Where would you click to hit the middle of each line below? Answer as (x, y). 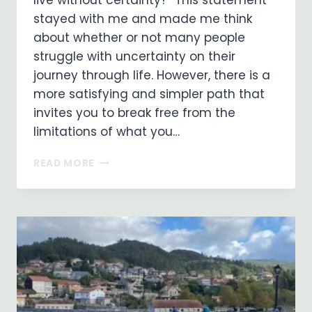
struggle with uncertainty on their (134, 57)
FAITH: (111, 219)
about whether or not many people (139, 38)
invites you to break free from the (134, 113)
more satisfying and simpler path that (149, 94)
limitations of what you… (107, 132)
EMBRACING (126, 160)
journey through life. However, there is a (152, 76)
